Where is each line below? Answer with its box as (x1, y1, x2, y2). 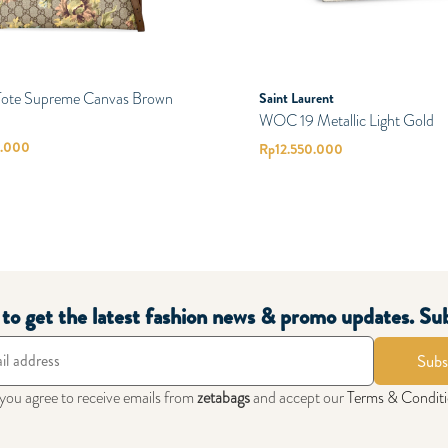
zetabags (197, 386, 250, 410)
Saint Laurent (258, 88, 334, 109)
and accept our (250, 386, 347, 410)
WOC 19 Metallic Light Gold (258, 109, 434, 133)
